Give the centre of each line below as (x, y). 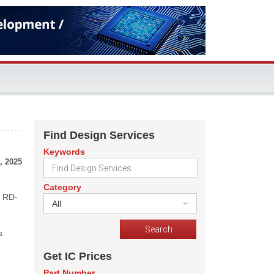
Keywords (64, 152)
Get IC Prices (78, 256)
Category (62, 187)
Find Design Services (99, 135)
